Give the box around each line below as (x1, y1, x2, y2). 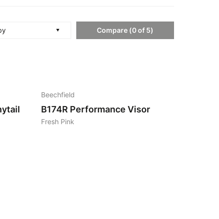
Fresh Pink (41, 118, 74, 126)
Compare (97, 25, 128, 34)
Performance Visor (70, 104, 150, 114)
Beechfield (41, 91, 75, 99)
